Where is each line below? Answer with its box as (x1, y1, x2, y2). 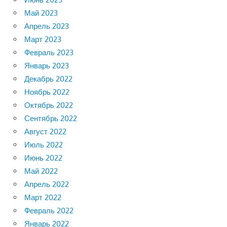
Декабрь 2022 (24, 73, 72, 84)
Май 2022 (24, 166, 58, 176)
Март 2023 (24, 34, 61, 44)
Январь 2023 (24, 60, 69, 70)
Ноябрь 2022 (24, 87, 69, 97)
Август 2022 (24, 126, 66, 136)
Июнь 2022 (24, 153, 62, 163)
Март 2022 (24, 192, 61, 202)
